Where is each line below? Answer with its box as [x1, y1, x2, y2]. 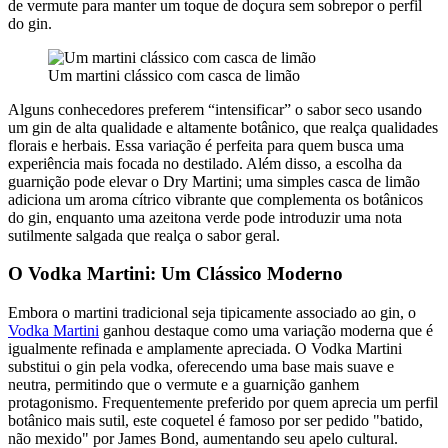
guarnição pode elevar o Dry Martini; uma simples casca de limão [8, 172, 420, 190]
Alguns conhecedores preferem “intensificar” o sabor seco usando [8, 100, 422, 118]
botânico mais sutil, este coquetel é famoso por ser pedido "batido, [8, 412, 423, 430]
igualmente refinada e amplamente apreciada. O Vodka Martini [8, 340, 402, 358]
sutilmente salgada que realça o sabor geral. [8, 226, 280, 244]
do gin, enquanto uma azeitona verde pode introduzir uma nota [8, 208, 402, 226]
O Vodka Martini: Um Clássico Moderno [8, 263, 343, 285]
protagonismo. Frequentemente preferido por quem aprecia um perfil [8, 394, 438, 412]
